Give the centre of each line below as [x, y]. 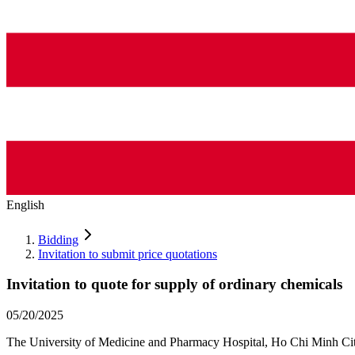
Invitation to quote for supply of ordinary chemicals [174, 284]
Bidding [58, 239]
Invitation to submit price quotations [128, 254]
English [25, 204]
